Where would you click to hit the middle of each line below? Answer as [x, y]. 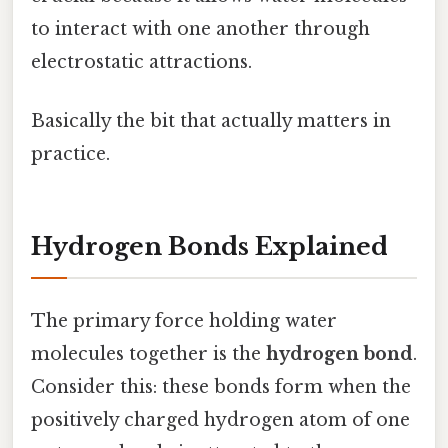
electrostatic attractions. [141, 62]
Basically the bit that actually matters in [211, 121]
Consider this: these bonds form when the [221, 387]
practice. [70, 154]
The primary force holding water [184, 321]
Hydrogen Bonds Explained [209, 247]
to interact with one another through [200, 29]
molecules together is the [148, 354]
